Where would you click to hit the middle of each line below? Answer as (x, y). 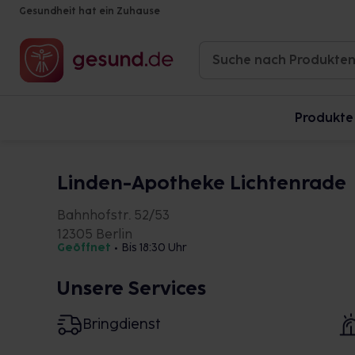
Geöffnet (84, 248)
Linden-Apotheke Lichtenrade (202, 183)
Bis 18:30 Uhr (154, 248)
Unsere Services (132, 288)
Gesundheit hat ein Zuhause (90, 11)
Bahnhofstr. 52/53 (113, 215)
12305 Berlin (95, 234)
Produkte (324, 118)
